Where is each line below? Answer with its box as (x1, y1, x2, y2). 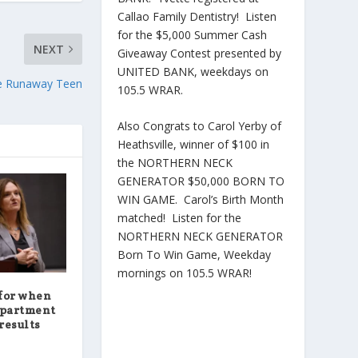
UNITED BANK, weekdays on (117, 63, 268, 79)
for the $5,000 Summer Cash (117, 26, 267, 42)
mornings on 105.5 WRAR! (117, 265, 252, 280)
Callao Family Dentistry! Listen (117, 8, 276, 24)
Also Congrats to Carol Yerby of (117, 117, 281, 133)
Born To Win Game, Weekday (117, 246, 271, 262)
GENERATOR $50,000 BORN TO (117, 173, 284, 189)
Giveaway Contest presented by (117, 45, 281, 61)
